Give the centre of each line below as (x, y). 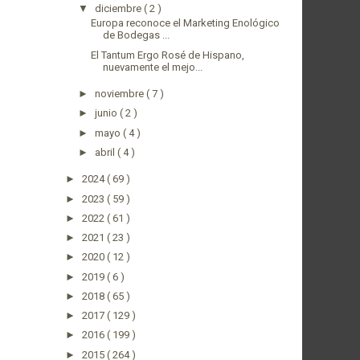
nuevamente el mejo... (153, 67)
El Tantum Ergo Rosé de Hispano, (168, 55)
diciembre (119, 9)
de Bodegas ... (137, 35)
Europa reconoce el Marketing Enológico (186, 23)
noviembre (120, 94)
